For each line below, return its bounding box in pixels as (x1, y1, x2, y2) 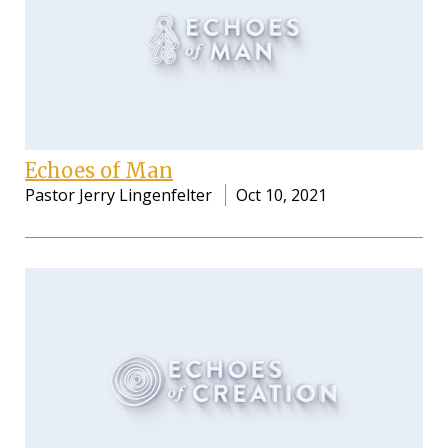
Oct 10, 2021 (236, 184, 327, 207)
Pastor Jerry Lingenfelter (25, 184, 212, 207)
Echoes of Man (25, 158, 173, 184)
